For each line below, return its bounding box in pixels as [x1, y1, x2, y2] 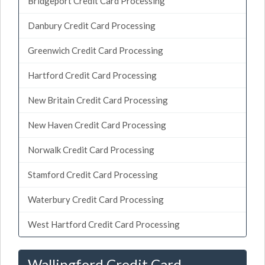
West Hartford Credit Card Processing [28, 218, 180, 230]
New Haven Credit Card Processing [28, 119, 166, 130]
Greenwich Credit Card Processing [28, 44, 163, 56]
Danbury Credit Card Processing [28, 20, 156, 31]
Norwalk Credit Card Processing [28, 144, 154, 155]
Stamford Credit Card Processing [28, 169, 158, 180]
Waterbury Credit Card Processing [28, 193, 164, 205]
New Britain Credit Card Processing [28, 94, 168, 105]
